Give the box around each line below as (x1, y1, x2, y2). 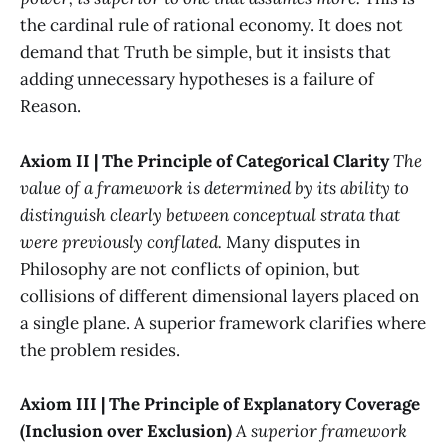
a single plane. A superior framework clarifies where (20, 311, 426, 334)
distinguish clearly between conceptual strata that (20, 203, 400, 226)
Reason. (20, 95, 81, 118)
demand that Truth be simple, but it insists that (20, 41, 391, 64)
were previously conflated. (20, 230, 222, 253)
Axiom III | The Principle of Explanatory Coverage (20, 392, 420, 415)
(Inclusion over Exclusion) (20, 419, 232, 442)
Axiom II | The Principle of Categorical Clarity (20, 149, 389, 172)
